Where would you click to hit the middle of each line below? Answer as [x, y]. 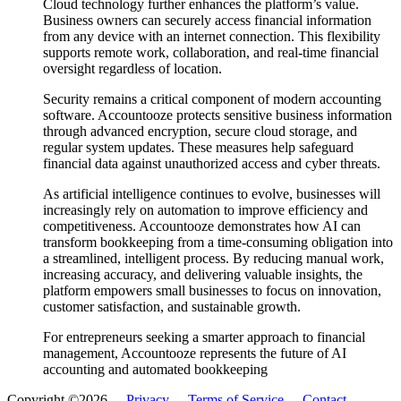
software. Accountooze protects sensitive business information [218, 115]
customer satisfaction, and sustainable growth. [172, 306]
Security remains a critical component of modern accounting [212, 98]
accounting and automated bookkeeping [155, 369]
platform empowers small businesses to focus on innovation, [212, 290]
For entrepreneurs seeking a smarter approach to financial [204, 337]
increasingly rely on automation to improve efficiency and [205, 209]
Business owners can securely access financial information [207, 20]
